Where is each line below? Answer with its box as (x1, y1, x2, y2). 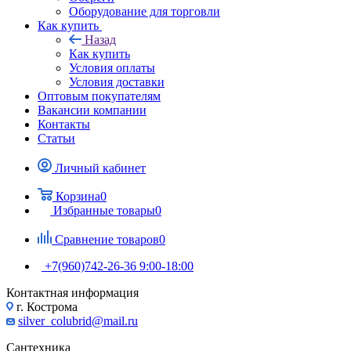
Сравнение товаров (55, 232, 159, 246)
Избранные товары (53, 203, 155, 217)
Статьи (38, 131, 75, 145)
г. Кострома (13, 299, 78, 313)
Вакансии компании (38, 103, 147, 117)
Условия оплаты (69, 60, 155, 74)
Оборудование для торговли (69, 4, 220, 18)
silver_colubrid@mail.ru (18, 313, 138, 327)
